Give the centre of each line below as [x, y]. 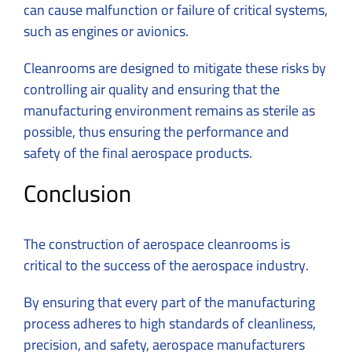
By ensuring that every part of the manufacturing [169, 302]
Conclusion [77, 194]
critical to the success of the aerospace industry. [168, 266]
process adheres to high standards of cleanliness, [170, 324]
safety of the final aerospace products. [138, 153]
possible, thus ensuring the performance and [156, 132]
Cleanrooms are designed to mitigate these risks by [175, 68]
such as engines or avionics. [108, 31]
